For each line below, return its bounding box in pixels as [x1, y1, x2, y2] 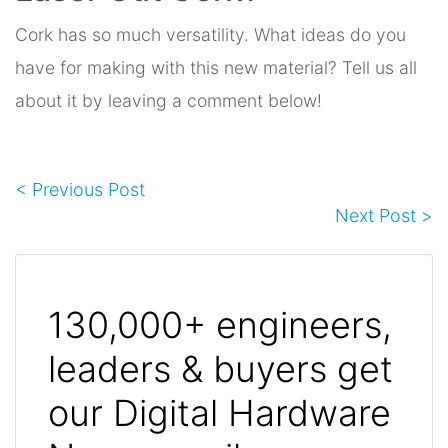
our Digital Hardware [48, 390, 391, 435]
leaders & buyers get [48, 346, 393, 391]
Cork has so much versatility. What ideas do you [15, 23, 406, 45]
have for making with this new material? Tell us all [15, 56, 417, 78]
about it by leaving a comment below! [15, 89, 322, 111]
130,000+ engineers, [48, 302, 392, 347]
